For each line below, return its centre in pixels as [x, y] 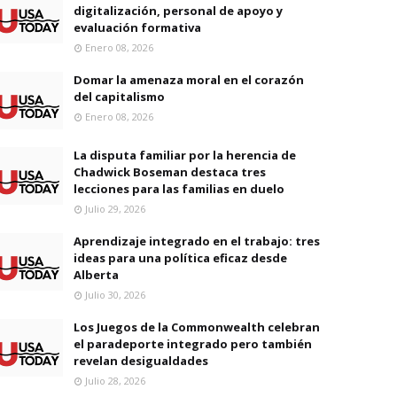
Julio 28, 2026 [115, 381]
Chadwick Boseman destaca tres [170, 172]
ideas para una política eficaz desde [180, 258]
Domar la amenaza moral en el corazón [189, 80]
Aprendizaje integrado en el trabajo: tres [197, 241]
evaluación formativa [137, 27]
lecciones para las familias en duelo [179, 189]
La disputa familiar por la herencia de [185, 155]
